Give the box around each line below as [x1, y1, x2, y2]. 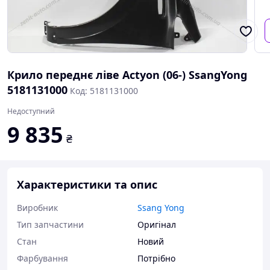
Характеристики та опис [17, 177, 157, 192]
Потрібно [137, 253, 175, 264]
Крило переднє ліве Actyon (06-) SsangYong [7, 67, 247, 82]
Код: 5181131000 [70, 85, 138, 96]
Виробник [17, 202, 58, 213]
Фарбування [17, 253, 68, 264]
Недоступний [7, 106, 55, 116]
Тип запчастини [17, 219, 84, 230]
